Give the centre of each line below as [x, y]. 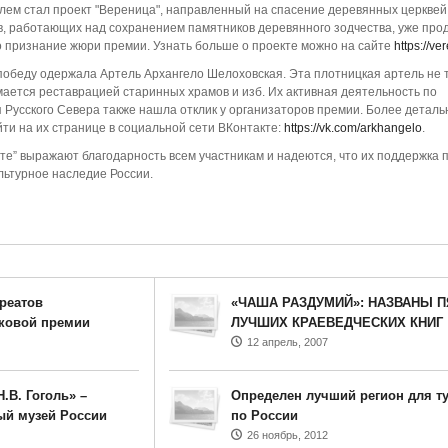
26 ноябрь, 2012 [287, 435]
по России [264, 415]
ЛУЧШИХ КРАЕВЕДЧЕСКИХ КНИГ [336, 322]
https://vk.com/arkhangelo [352, 128]
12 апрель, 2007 [287, 342]
